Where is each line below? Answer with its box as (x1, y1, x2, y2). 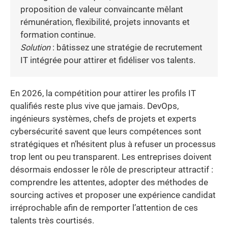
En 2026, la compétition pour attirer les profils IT (10, 88, 196, 98)
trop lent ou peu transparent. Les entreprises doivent (10, 152, 212, 162)
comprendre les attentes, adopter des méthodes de (10, 177, 208, 187)
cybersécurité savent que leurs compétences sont (10, 126, 202, 136)
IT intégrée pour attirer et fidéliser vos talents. (20, 55, 195, 65)
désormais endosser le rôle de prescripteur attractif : (10, 164, 213, 175)
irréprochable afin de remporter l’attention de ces (10, 203, 198, 213)
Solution (20, 42, 50, 52)
